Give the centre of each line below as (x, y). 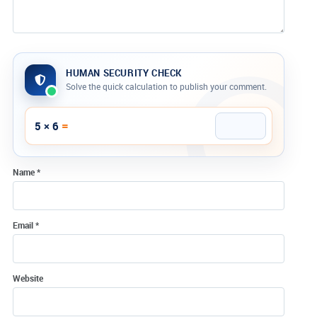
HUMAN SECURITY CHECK (124, 73)
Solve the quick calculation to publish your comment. (166, 87)
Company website (47, 110)
